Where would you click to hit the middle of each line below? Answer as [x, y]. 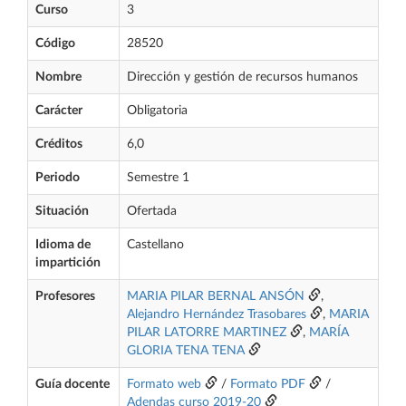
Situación [62, 211]
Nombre [58, 77]
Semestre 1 [158, 178]
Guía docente [72, 384]
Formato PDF [268, 384]
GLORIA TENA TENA [186, 351]
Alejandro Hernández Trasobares [217, 314]
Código [55, 43]
